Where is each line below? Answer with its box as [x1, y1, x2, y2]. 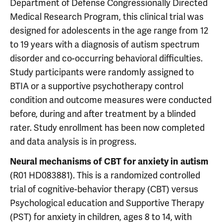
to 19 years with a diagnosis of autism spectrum [10, 39, 200, 50]
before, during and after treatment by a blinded [10, 108, 196, 119]
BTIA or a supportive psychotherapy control [10, 80, 183, 92]
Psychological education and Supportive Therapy [10, 197, 204, 209]
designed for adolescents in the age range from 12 [10, 25, 208, 36]
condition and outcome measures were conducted [10, 94, 212, 106]
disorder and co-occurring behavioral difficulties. [10, 53, 203, 64]
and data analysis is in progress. [10, 136, 136, 147]
